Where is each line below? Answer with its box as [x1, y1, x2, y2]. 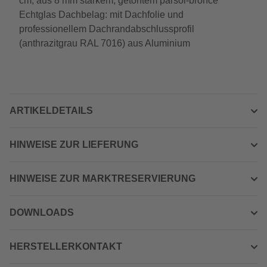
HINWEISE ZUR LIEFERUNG [10, 139, 138, 150]
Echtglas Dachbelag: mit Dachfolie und [19, 10, 184, 20]
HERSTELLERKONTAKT [10, 241, 122, 252]
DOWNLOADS [10, 207, 74, 218]
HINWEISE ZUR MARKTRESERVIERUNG [10, 173, 195, 184]
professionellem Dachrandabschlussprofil [19, 24, 194, 34]
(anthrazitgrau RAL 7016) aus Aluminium [19, 38, 190, 48]
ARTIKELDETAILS [10, 105, 93, 116]
